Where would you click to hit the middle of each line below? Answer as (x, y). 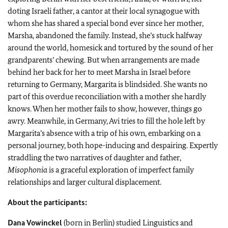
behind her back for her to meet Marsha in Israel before (99, 72)
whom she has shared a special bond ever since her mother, (106, 23)
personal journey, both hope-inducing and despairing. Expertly (113, 145)
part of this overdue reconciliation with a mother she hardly (107, 96)
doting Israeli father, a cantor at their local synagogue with (104, 11)
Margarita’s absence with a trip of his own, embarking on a (104, 133)
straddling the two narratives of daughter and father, (94, 157)
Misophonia (27, 169)
